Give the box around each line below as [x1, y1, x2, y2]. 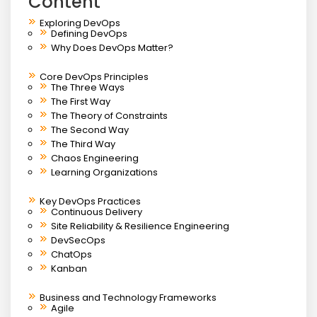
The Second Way [51, 122, 129, 137]
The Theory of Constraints [51, 108, 168, 122]
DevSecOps [51, 233, 105, 247]
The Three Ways [51, 80, 125, 94]
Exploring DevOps [40, 16, 120, 30]
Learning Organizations [51, 165, 158, 179]
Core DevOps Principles [40, 69, 149, 83]
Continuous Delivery [51, 204, 142, 219]
